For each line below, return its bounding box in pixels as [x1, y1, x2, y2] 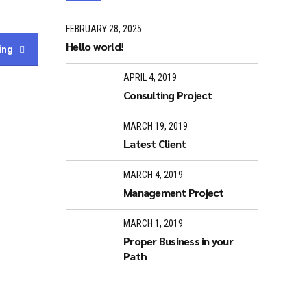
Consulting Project [123, 88, 212, 103]
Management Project [123, 185, 224, 200]
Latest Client [123, 136, 186, 151]
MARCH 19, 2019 [123, 120, 188, 132]
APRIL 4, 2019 [123, 72, 177, 83]
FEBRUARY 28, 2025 [66, 23, 142, 35]
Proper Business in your [123, 234, 233, 249]
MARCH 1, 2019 [123, 217, 183, 229]
